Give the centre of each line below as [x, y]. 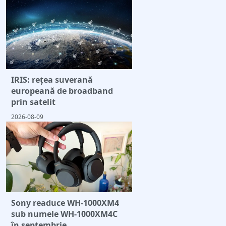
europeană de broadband [62, 91]
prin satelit [33, 102]
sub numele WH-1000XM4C [64, 214]
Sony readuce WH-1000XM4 [65, 203]
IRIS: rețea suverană [52, 79]
